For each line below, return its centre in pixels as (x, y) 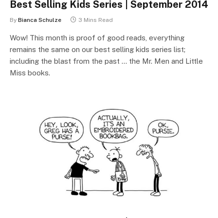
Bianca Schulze (40, 20)
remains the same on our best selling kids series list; (98, 49)
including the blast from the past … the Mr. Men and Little (106, 61)
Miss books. (30, 73)
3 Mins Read (96, 20)
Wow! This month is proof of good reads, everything (97, 38)
